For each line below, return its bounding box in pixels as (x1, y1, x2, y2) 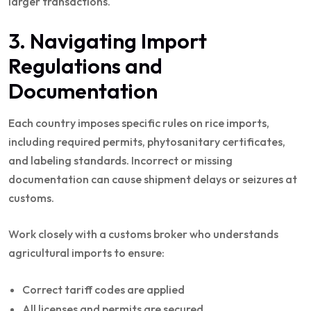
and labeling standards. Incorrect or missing (8, 153, 233, 167)
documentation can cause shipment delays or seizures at (8, 171, 297, 186)
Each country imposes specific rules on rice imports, (8, 115, 269, 130)
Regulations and (8, 52, 162, 79)
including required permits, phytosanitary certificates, (8, 134, 285, 149)
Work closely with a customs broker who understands (8, 226, 278, 241)
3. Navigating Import (8, 27, 207, 54)
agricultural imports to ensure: (8, 245, 165, 260)
